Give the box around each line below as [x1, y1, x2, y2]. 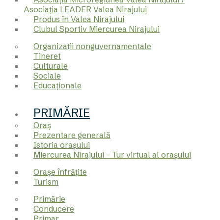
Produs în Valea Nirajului [33, 14, 124, 24]
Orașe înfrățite [33, 166, 87, 177]
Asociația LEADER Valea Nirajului [24, 4, 147, 14]
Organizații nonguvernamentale [33, 41, 151, 51]
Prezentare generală [33, 130, 110, 140]
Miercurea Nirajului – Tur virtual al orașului [33, 149, 191, 160]
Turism [33, 176, 58, 187]
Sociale [33, 70, 61, 81]
